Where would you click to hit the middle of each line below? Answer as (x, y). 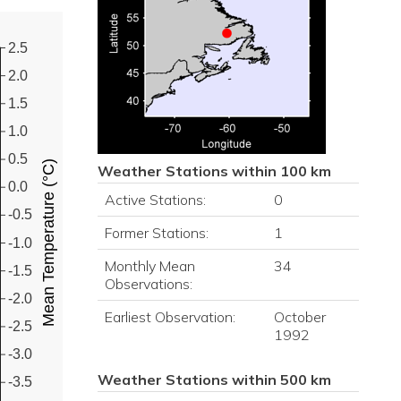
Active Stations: (155, 200)
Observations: (148, 284)
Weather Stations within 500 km (214, 380)
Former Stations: (156, 233)
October (299, 317)
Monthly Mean (149, 266)
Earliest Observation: (170, 317)
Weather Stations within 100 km (214, 171)
